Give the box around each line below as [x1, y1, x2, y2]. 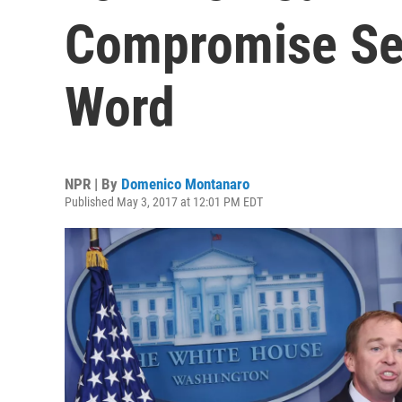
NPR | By [65, 175, 121, 193]
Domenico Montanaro [121, 175, 249, 193]
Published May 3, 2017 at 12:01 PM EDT [65, 195, 263, 209]
